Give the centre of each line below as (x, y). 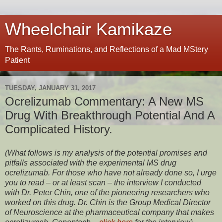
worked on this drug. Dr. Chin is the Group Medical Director (108, 202)
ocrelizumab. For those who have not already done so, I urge (111, 172)
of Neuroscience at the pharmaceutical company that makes (110, 212)
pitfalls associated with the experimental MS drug (91, 163)
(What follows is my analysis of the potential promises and (106, 153)
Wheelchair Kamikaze (88, 29)
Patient (17, 60)
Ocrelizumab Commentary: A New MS (104, 101)
